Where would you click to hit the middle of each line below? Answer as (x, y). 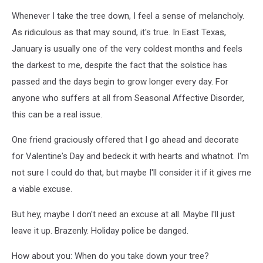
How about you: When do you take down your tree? (110, 256)
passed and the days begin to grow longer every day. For (120, 81)
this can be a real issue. (57, 114)
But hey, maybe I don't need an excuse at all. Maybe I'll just (123, 214)
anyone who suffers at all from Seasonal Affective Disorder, (128, 98)
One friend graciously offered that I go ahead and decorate (125, 139)
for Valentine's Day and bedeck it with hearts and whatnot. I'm (130, 156)
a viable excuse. (42, 189)
